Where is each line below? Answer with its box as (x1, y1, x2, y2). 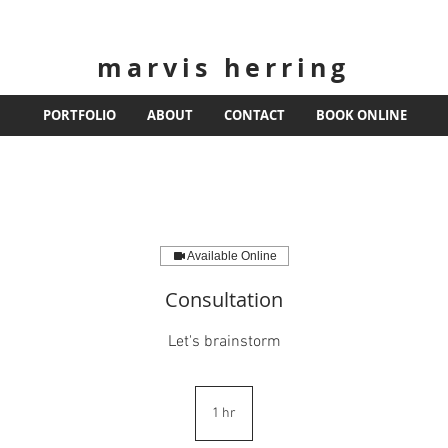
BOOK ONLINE (315, 106, 407, 124)
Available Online (186, 249, 277, 263)
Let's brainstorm (167, 332, 281, 352)
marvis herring (97, 50, 350, 85)
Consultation (165, 286, 283, 313)
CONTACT (223, 106, 285, 124)
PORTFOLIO (42, 106, 116, 124)
